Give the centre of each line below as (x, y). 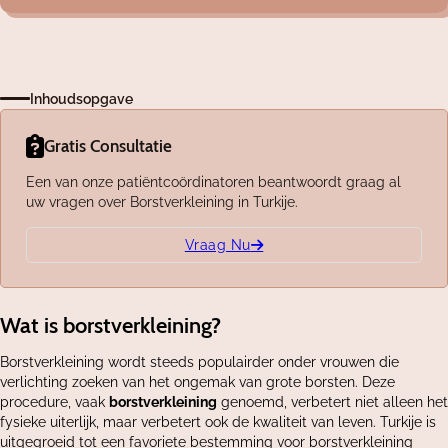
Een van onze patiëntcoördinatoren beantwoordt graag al (213, 182)
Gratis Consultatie (107, 146)
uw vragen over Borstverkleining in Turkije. (161, 202)
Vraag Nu (217, 244)
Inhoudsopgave (81, 98)
